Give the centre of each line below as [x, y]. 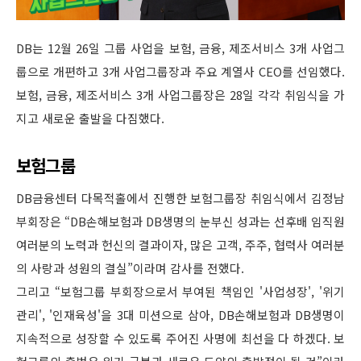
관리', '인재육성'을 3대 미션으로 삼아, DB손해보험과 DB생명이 [180, 315]
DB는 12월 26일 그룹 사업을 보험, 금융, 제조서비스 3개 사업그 [180, 48]
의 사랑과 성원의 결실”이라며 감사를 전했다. [130, 268]
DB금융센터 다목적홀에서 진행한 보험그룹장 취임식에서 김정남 [180, 198]
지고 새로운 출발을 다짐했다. [90, 118]
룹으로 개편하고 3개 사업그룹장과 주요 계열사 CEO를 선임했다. [180, 71]
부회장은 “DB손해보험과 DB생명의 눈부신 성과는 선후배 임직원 [180, 221]
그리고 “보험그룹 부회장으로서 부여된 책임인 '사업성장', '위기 [180, 291]
